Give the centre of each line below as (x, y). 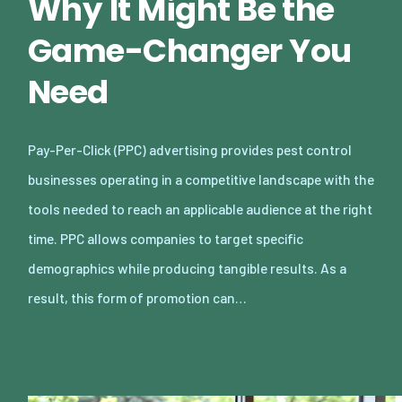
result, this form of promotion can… (137, 297)
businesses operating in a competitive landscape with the (201, 179)
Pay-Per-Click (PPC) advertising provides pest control (190, 149)
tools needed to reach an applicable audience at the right (200, 208)
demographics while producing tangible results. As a (187, 267)
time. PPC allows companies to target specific (166, 238)
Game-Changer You (190, 50)
